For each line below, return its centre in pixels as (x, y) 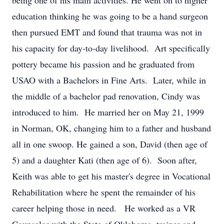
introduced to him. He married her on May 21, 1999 (108, 112)
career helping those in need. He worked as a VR (104, 208)
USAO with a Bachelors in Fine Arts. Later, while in (109, 80)
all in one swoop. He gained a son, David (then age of (110, 144)
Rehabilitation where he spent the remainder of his (104, 192)
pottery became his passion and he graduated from (103, 64)
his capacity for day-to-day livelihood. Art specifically (111, 48)
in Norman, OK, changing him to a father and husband (111, 128)
